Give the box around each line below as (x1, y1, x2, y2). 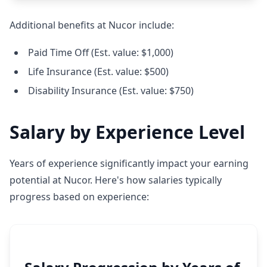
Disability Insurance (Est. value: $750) (28, 84, 194, 97)
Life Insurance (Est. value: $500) (28, 65, 169, 78)
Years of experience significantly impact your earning (10, 157, 249, 170)
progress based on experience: (10, 190, 149, 203)
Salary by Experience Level (10, 120, 245, 144)
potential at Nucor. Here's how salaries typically (10, 173, 222, 187)
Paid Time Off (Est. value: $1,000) (28, 46, 173, 59)
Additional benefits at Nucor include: (10, 18, 174, 32)
